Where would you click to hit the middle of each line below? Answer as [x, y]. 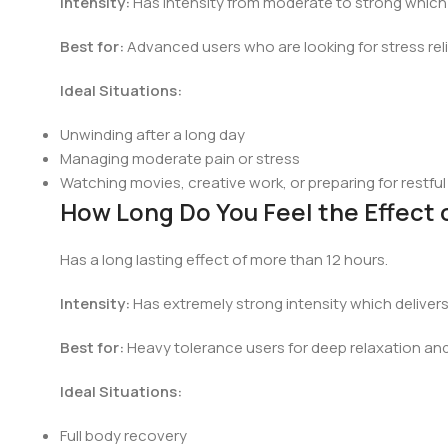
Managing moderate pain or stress [180, 159]
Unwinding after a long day [152, 135]
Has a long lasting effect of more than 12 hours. [225, 260]
